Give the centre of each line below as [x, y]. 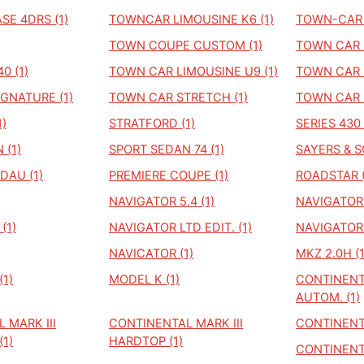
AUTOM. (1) [328, 297]
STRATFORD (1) [152, 123]
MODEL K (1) [144, 279]
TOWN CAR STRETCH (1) [178, 97]
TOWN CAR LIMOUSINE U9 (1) [193, 71]
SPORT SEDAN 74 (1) [167, 149]
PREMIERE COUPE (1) [169, 175]
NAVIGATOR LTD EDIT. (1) [180, 227]
